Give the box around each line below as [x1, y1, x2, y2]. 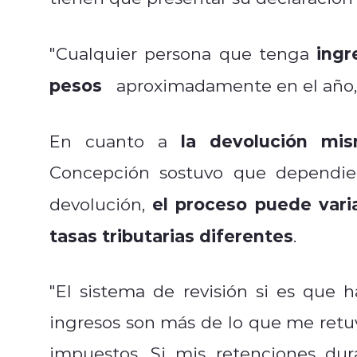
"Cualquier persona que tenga [49, 41, 317, 65]
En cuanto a [49, 129, 181, 152]
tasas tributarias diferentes [49, 223, 293, 247]
